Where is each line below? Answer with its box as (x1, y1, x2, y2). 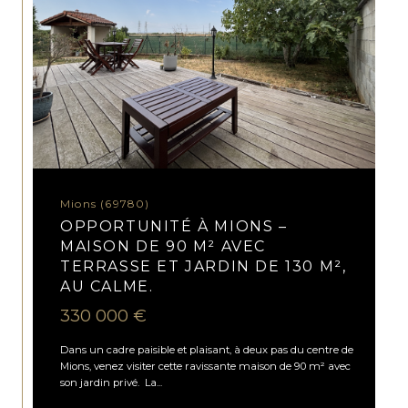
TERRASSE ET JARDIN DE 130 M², (60, 258, 347, 276)
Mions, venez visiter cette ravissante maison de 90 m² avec (60, 359, 352, 372)
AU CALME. (60, 278, 154, 296)
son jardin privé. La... (60, 375, 163, 389)
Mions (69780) (71, 197, 150, 211)
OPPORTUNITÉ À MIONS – (60, 218, 288, 236)
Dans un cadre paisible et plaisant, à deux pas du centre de (60, 342, 354, 356)
